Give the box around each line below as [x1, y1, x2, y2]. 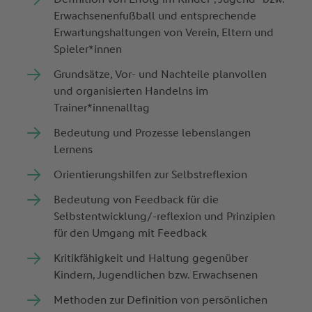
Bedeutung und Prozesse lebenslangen [54, 126, 251, 140]
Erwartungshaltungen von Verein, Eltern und [54, 26, 274, 40]
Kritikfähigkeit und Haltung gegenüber [54, 251, 249, 265]
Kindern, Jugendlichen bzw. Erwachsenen [54, 268, 261, 282]
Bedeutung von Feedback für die [54, 193, 219, 207]
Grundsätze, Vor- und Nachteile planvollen [54, 68, 267, 81]
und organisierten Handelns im [54, 84, 209, 98]
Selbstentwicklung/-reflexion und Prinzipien [54, 210, 276, 224]
